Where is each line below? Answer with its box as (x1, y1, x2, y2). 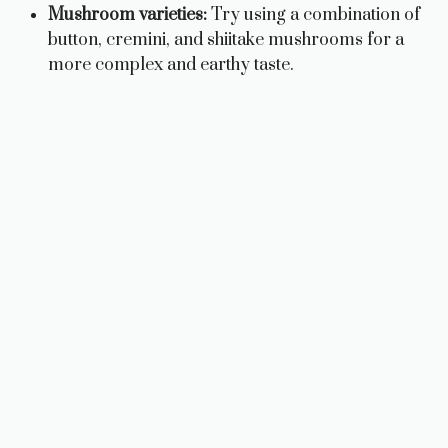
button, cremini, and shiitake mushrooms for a (48, 28, 404, 51)
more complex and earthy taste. (48, 53, 294, 76)
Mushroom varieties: (48, 3, 207, 26)
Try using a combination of (207, 3, 420, 26)
